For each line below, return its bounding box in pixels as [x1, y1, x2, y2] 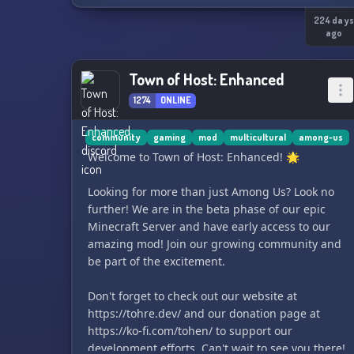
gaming [153, 131, 186, 143]
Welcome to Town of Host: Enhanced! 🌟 [87, 149, 299, 164]
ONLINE [160, 94, 191, 106]
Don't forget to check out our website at [87, 288, 297, 303]
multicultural [229, 131, 286, 143]
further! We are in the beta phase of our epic [87, 201, 326, 217]
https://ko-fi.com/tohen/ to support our [87, 323, 292, 338]
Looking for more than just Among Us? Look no [87, 184, 334, 199]
